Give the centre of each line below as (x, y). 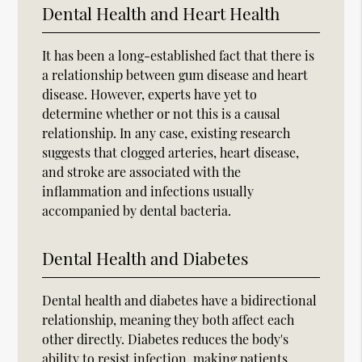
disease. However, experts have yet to (150, 94)
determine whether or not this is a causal (162, 113)
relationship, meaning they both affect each (168, 319)
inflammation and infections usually (148, 191)
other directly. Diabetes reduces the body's (166, 339)
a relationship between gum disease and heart (175, 74)
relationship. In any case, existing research (166, 133)
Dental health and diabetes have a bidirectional (180, 300)
